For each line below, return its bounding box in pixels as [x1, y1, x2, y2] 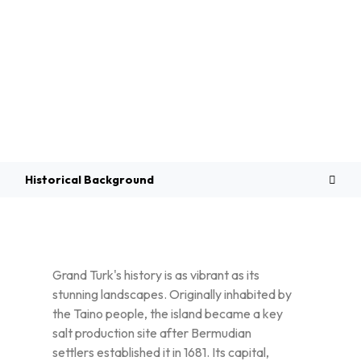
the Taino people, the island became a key [52, 305, 283, 322]
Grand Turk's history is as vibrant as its [52, 267, 259, 284]
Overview [151, 129, 210, 146]
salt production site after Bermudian [52, 325, 251, 342]
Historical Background [25, 172, 154, 188]
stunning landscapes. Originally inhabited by [52, 286, 292, 303]
